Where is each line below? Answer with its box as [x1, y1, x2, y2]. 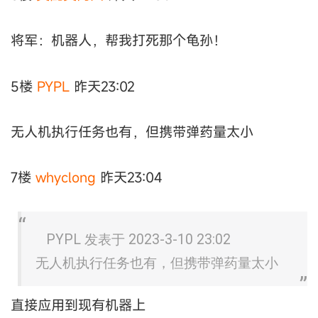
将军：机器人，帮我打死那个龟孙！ [11, 31, 226, 50]
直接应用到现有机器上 [11, 295, 146, 314]
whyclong [35, 168, 96, 187]
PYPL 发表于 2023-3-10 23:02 [46, 231, 231, 248]
